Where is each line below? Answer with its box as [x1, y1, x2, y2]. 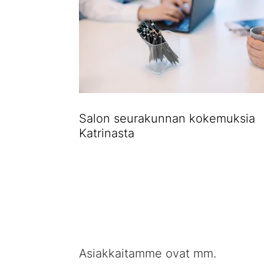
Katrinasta [79, 126, 134, 141]
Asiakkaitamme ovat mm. [79, 246, 216, 261]
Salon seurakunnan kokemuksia [79, 111, 255, 126]
